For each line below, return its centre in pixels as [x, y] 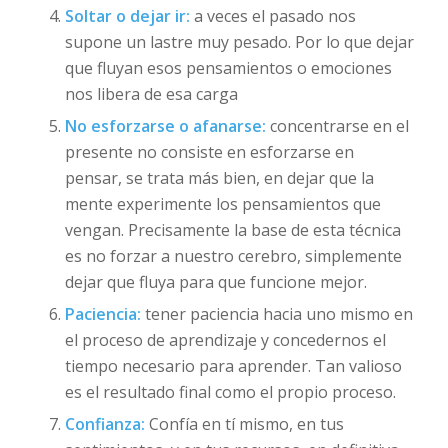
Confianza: [104, 423]
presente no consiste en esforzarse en [209, 151]
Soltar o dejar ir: [127, 15]
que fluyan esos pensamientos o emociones [228, 67]
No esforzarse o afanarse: [165, 125]
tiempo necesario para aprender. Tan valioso [233, 365]
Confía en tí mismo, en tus [244, 423]
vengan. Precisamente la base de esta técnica [232, 229]
